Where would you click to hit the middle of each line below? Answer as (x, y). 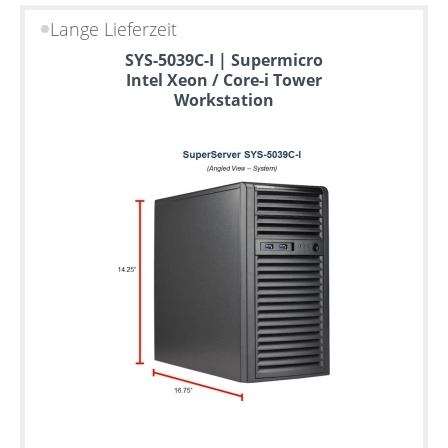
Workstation (224, 100)
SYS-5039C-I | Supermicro (224, 60)
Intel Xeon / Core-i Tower (224, 80)
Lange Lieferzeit (114, 28)
